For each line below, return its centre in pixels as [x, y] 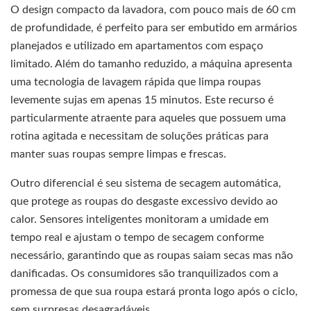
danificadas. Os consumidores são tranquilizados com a [144, 274]
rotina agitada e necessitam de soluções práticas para [140, 136]
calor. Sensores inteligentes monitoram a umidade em [140, 220]
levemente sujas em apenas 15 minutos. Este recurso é [142, 100]
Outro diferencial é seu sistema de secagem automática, [146, 184]
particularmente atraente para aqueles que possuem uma [148, 118]
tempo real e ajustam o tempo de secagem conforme [137, 238]
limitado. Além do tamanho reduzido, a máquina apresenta [151, 64]
